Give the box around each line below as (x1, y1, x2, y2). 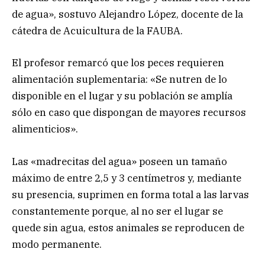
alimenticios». (12, 122, 78, 136)
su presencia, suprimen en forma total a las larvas (12, 188, 249, 201)
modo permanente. (12, 237, 102, 251)
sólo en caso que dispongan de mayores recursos (12, 106, 246, 119)
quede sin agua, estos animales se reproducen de (12, 221, 244, 234)
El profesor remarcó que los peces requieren (12, 56, 224, 70)
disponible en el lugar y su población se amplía (12, 89, 232, 103)
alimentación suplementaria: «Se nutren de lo (12, 73, 227, 86)
